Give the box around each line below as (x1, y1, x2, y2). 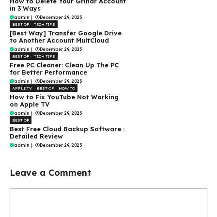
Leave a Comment (10, 167, 91, 178)
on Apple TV (10, 100, 49, 108)
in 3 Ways (10, 4, 41, 12)
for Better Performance (10, 68, 87, 76)
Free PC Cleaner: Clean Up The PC (10, 61, 119, 69)
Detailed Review (10, 132, 63, 140)
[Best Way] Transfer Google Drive (10, 29, 122, 37)
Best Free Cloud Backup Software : (10, 124, 124, 133)
